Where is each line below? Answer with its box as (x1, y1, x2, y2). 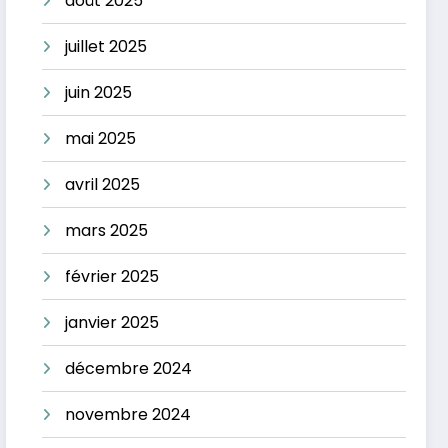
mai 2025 (65, 126, 137, 150)
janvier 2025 (65, 310, 160, 334)
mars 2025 (65, 218, 149, 242)
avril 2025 (65, 172, 141, 196)
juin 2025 (65, 80, 133, 104)
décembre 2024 (65, 356, 193, 380)
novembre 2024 (65, 402, 192, 426)
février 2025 (65, 264, 160, 288)
